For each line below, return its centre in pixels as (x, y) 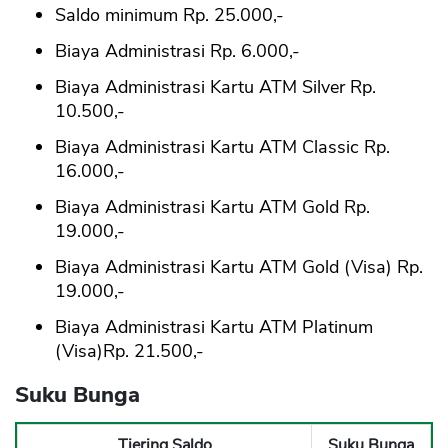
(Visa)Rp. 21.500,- (129, 351)
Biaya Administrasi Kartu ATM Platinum (214, 327)
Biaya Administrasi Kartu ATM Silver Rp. (215, 87)
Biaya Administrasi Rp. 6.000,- (177, 51)
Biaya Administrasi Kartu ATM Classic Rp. (222, 147)
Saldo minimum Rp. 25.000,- (169, 15)
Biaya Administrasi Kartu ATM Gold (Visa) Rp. (239, 267)
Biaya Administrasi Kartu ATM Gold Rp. (212, 207)
